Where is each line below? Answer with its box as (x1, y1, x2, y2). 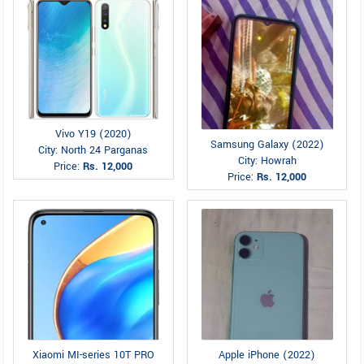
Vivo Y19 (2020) (54, 127, 132, 142)
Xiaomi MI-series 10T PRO (32, 348, 154, 362)
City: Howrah (237, 154, 297, 168)
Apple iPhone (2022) (219, 348, 316, 362)
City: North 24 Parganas (38, 143, 149, 158)
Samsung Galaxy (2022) (210, 137, 324, 152)
